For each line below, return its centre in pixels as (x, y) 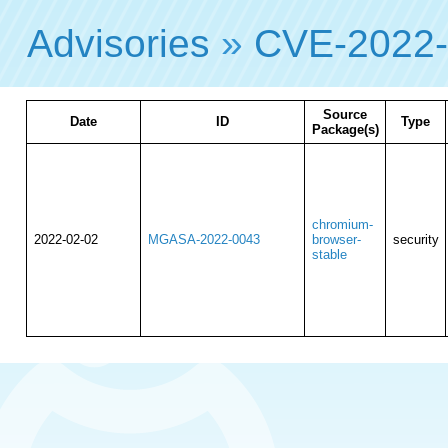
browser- (336, 239)
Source (345, 114)
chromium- (342, 224)
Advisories (119, 43)
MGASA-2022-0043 (203, 239)
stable (329, 254)
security (415, 239)
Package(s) (345, 129)
